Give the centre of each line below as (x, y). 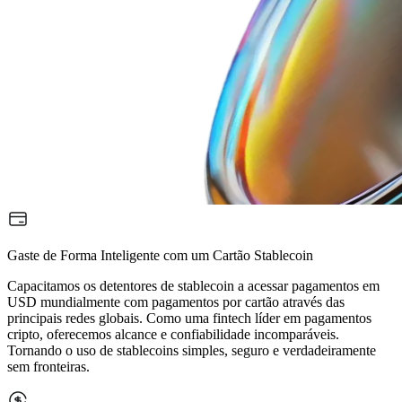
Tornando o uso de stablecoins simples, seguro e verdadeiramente (192, 351)
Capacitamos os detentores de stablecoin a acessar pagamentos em (193, 286)
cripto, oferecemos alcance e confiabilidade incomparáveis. (173, 335)
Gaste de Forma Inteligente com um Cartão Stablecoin (160, 256)
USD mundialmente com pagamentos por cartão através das (176, 302)
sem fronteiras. (48, 367)
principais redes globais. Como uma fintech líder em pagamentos (189, 319)
